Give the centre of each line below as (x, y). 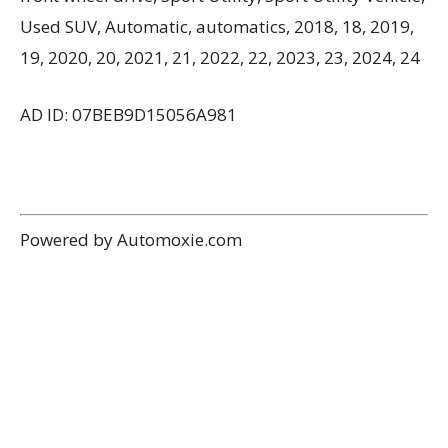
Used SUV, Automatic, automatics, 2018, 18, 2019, (217, 26)
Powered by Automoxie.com (131, 239)
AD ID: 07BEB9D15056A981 (128, 114)
